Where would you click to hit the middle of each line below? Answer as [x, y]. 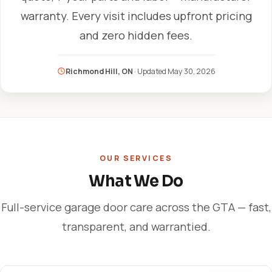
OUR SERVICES [136, 158]
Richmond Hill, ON [99, 71]
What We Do [136, 181]
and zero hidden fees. [136, 35]
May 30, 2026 [191, 71]
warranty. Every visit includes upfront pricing [136, 15]
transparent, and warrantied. [136, 226]
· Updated [150, 71]
